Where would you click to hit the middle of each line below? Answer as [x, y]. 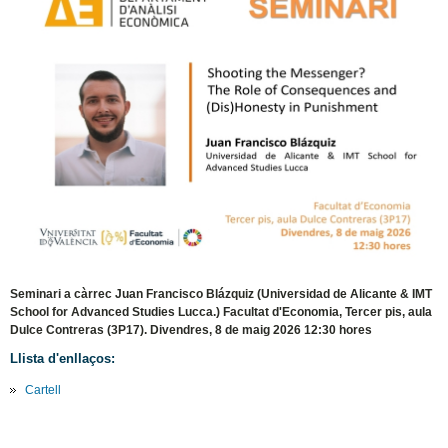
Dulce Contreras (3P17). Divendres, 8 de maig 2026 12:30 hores [191, 330]
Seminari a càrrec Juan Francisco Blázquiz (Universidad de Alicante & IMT [221, 294]
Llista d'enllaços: [63, 359]
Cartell [43, 390]
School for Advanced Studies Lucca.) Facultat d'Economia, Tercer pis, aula [221, 312]
